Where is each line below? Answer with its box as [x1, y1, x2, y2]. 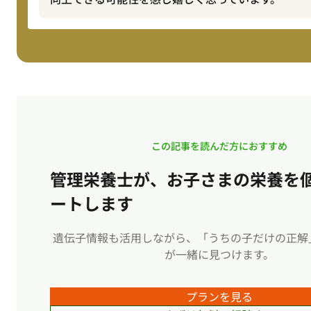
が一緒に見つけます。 [165, 245, 274, 262]
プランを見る [186, 287, 253, 305]
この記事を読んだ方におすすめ [151, 138, 287, 153]
